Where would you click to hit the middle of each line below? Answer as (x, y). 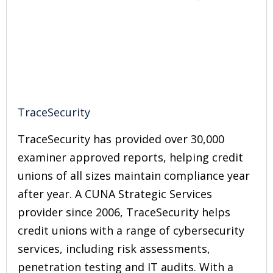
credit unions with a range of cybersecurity (131, 230)
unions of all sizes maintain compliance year (134, 175)
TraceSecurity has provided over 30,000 (121, 139)
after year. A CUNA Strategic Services (115, 194)
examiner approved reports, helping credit (130, 157)
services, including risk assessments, (114, 249)
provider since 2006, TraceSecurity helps (124, 212)
